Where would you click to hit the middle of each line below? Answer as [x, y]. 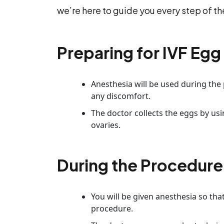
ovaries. [106, 125]
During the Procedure [140, 165]
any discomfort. [121, 96]
